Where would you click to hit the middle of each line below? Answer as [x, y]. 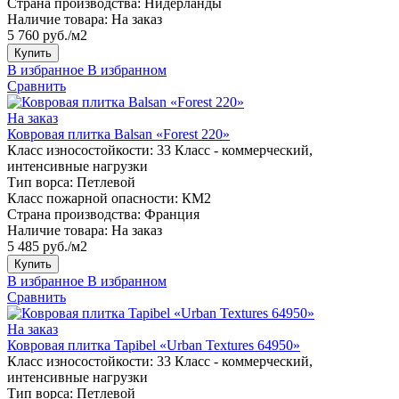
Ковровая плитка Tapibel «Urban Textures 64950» [154, 345]
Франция [172, 214]
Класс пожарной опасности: [93, 198]
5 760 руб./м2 [47, 35]
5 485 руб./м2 [47, 246]
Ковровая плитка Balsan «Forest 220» [118, 134]
